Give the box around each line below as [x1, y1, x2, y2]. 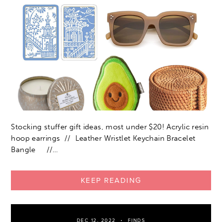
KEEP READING [80, 175, 142, 185]
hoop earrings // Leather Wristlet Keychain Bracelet [11, 133, 196, 143]
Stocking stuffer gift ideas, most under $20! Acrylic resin [11, 122, 209, 131]
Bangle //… [11, 145, 58, 154]
